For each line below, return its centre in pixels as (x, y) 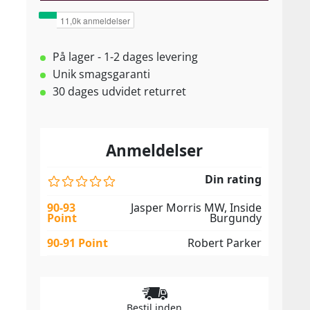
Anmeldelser (154, 151)
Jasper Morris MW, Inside (196, 208)
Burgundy (236, 218)
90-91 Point (77, 243)
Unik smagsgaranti (101, 74)
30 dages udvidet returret (119, 91)
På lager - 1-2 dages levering (125, 57)
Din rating (233, 179)
